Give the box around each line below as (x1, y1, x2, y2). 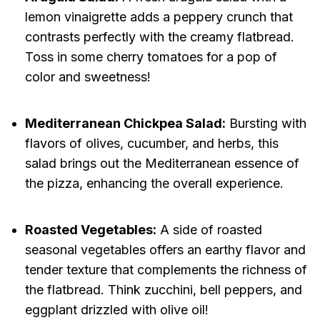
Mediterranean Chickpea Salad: (24, 116, 226, 131)
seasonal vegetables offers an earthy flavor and (24, 242, 306, 258)
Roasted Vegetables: (24, 222, 156, 238)
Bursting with (225, 116, 306, 131)
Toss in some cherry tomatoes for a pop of (24, 49, 277, 65)
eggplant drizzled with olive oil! (24, 302, 209, 318)
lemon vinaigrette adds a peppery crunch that (24, 9, 293, 25)
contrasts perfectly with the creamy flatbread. (24, 29, 294, 45)
